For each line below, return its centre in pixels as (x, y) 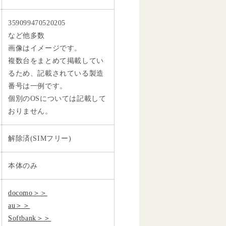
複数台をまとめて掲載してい (56, 61)
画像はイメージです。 (45, 48)
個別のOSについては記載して (57, 98)
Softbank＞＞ (30, 218)
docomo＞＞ (28, 193)
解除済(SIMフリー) (40, 138)
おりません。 (30, 111)
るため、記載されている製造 (56, 73)
